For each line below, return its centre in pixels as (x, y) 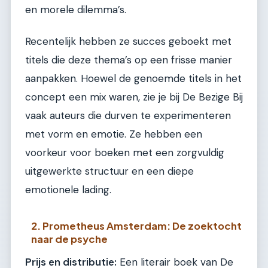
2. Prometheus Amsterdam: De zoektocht (137, 226)
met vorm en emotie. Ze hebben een (114, 134)
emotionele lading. (68, 189)
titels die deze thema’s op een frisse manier (129, 60)
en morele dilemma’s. (76, 9)
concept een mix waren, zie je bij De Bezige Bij (134, 97)
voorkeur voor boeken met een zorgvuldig (125, 152)
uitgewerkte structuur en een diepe (109, 171)
